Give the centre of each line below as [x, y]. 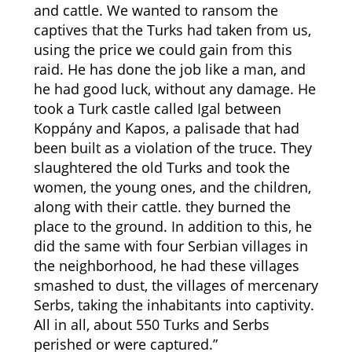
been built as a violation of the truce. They [172, 148]
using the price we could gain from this [163, 49]
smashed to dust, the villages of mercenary [176, 285]
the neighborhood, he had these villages [166, 266]
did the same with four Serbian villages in [170, 246]
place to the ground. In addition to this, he [172, 226]
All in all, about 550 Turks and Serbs [151, 324]
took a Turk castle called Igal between [157, 108]
